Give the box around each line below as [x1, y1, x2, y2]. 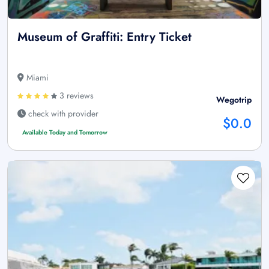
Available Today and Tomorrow [22, 128, 107, 138]
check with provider [26, 107, 98, 120]
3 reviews [57, 89, 94, 102]
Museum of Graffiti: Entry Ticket [17, 28, 192, 46]
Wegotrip [216, 94, 252, 106]
